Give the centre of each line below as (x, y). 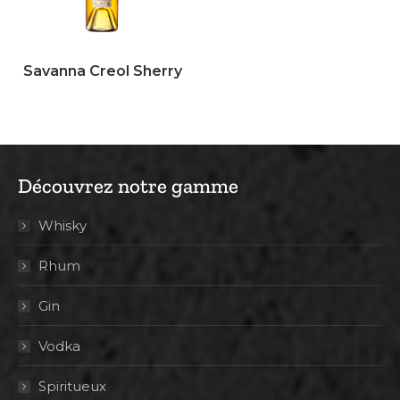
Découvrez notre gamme (128, 186)
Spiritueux (72, 387)
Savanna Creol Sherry (102, 71)
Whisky (62, 226)
